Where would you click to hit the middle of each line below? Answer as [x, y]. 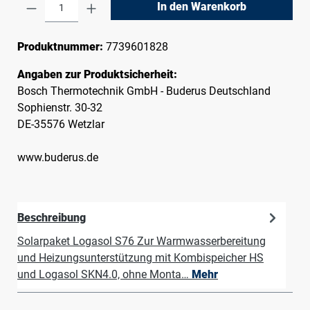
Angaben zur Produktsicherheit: [97, 74]
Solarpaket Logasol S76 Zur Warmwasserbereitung [142, 241]
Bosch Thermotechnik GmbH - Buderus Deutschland [144, 91]
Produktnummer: [62, 47]
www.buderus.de [58, 157]
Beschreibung [52, 217]
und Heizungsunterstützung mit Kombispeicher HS [140, 258]
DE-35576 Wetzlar [61, 124]
